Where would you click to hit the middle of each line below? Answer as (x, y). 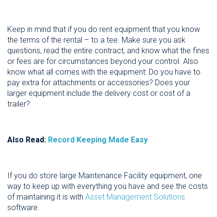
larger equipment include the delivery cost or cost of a (99, 93)
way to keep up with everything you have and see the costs (108, 186)
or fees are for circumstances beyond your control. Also (103, 62)
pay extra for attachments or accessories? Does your (99, 83)
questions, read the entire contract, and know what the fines (108, 51)
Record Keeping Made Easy (98, 140)
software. (23, 208)
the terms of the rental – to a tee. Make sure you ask (96, 40)
